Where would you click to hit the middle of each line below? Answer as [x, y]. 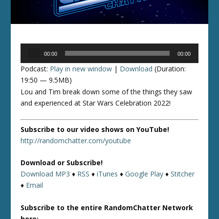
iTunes [108, 174]
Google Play [144, 174]
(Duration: [169, 68]
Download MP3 [45, 174]
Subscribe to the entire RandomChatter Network [107, 207]
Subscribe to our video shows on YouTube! [95, 129]
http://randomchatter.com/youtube [76, 140]
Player [30, 60]
